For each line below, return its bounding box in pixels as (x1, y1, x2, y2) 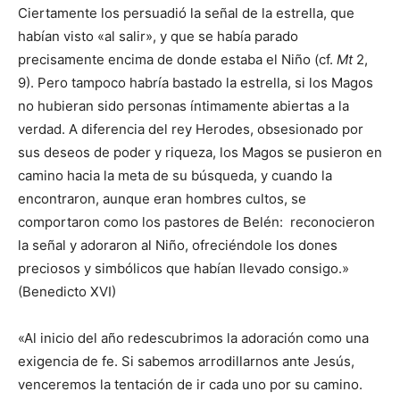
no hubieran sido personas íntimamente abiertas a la (18, 97, 349, 114)
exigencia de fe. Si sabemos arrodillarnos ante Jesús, (18, 353, 354, 370)
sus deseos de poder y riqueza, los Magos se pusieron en (18, 144, 382, 161)
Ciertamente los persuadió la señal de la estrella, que (18, 4, 354, 21)
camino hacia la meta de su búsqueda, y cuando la (18, 167, 332, 184)
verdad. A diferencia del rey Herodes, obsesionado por (18, 121, 363, 137)
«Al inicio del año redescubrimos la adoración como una (18, 329, 369, 346)
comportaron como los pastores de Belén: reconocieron (18, 213, 375, 230)
